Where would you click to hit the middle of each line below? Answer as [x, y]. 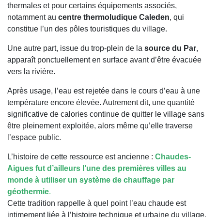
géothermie [28, 191]
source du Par [170, 48]
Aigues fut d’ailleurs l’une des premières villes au [97, 168]
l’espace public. [34, 137]
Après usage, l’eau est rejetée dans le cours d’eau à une [104, 91]
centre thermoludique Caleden [114, 17]
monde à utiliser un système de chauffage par [91, 180]
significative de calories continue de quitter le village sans [106, 114]
